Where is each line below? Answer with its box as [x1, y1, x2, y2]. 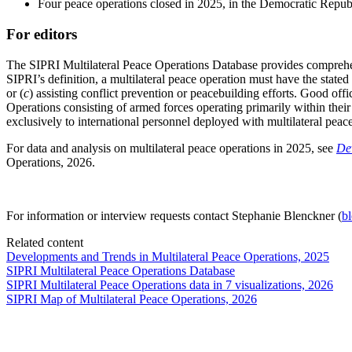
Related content [6, 235, 83, 249]
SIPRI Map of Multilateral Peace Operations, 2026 [6, 291, 257, 306]
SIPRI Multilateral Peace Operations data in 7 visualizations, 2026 [6, 277, 333, 291]
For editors [6, 25, 77, 42]
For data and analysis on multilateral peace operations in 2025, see [6, 141, 336, 155]
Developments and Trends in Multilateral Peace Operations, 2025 [6, 249, 329, 263]
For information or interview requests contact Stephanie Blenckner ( [6, 208, 342, 222]
